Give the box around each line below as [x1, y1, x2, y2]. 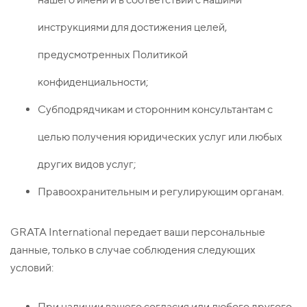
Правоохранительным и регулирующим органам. [38, 185, 284, 199]
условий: [10, 261, 53, 275]
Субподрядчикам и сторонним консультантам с [38, 103, 273, 116]
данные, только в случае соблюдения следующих [10, 243, 256, 257]
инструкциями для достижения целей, [38, 21, 227, 34]
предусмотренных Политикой [38, 48, 188, 62]
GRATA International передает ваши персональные [10, 225, 265, 239]
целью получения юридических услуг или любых [38, 130, 282, 144]
